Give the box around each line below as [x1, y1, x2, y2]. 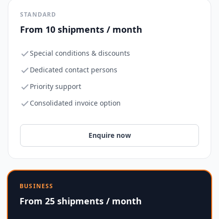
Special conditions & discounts [30, 48, 130, 58]
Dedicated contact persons [30, 65, 117, 74]
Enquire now [88, 131, 131, 140]
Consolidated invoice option [30, 98, 121, 108]
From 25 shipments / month [20, 195, 142, 207]
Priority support [30, 82, 81, 91]
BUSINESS [20, 182, 54, 190]
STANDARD [20, 10, 57, 19]
